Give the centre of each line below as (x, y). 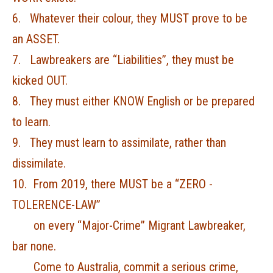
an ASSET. (36, 39)
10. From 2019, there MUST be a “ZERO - (112, 184)
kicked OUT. (40, 80)
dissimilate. (39, 163)
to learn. (31, 122)
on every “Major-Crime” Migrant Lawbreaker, (129, 225)
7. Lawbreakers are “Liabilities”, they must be (123, 60)
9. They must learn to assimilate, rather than (119, 143)
